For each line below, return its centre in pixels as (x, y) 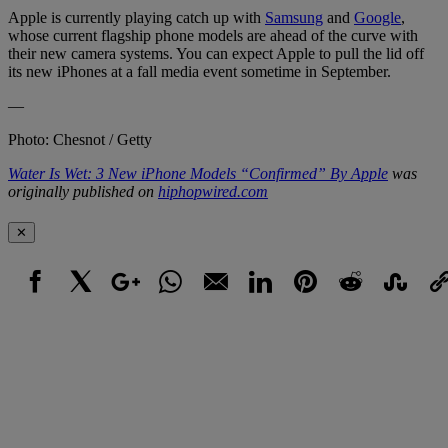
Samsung (294, 17)
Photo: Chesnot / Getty (80, 139)
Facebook (44, 303)
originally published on (83, 191)
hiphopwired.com (213, 191)
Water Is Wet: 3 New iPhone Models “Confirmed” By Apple (198, 173)
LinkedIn (265, 303)
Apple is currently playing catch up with (136, 17)
